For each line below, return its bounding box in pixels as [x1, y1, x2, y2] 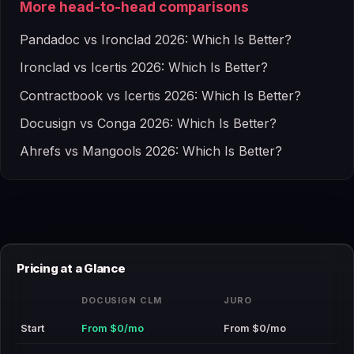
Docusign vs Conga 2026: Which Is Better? [20, 115, 277, 131]
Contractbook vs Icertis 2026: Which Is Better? [20, 87, 301, 104]
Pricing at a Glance [17, 260, 126, 276]
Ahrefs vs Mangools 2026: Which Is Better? [20, 142, 282, 159]
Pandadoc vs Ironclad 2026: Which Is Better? [20, 32, 292, 48]
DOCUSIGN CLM [81, 294, 162, 306]
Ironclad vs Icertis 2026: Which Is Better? [20, 59, 268, 76]
